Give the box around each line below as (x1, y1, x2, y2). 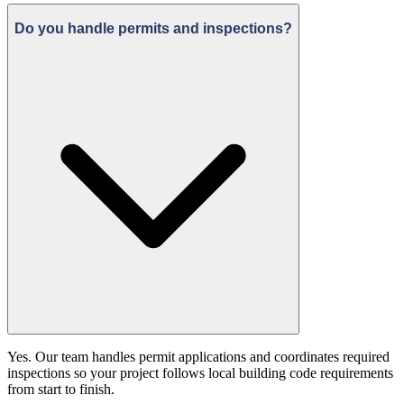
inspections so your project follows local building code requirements (7, 364, 393, 381)
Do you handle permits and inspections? (14, 20, 292, 36)
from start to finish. (7, 381, 115, 397)
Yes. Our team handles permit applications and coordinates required (7, 348, 390, 364)
